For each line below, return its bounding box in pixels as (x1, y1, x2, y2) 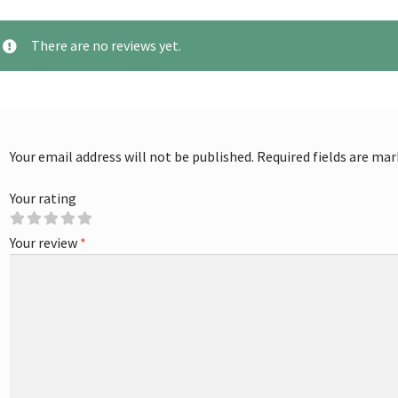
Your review (10, 234, 81, 252)
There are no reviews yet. (31, 36, 182, 54)
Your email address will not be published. (10, 147, 255, 165)
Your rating (10, 189, 77, 208)
